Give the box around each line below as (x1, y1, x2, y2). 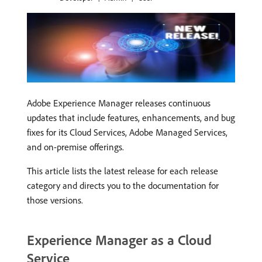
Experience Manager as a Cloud (27, 230, 212, 249)
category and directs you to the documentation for (27, 179, 219, 191)
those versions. (27, 194, 83, 206)
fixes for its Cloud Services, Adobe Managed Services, (27, 126, 227, 138)
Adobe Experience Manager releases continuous (27, 96, 211, 109)
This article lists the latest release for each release (27, 164, 218, 177)
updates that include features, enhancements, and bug (27, 111, 235, 123)
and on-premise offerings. (27, 140, 124, 153)
